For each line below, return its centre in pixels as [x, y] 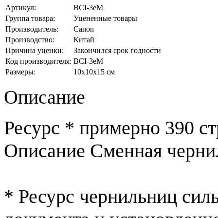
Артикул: [21, 7]
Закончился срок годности [117, 50]
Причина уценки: [35, 50]
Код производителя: [38, 61]
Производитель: [32, 29]
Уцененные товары [105, 18]
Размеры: [20, 72]
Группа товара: [30, 18]
